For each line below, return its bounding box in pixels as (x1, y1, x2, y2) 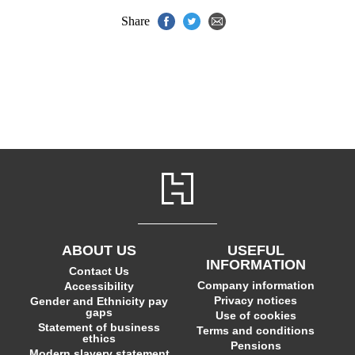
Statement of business (38, 321, 161, 334)
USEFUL (227, 242, 284, 258)
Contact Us (69, 265, 130, 277)
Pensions (230, 339, 281, 352)
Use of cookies (215, 309, 296, 322)
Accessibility (64, 280, 135, 292)
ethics (82, 332, 116, 345)
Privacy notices (214, 294, 298, 307)
